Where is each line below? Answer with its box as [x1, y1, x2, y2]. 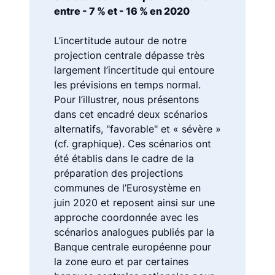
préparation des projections [54, 166, 183, 179]
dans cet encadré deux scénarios [54, 107, 207, 120]
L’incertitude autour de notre [54, 34, 187, 47]
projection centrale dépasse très [54, 48, 204, 61]
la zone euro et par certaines [54, 255, 188, 268]
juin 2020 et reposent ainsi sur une [54, 196, 215, 209]
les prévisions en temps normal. [54, 78, 201, 91]
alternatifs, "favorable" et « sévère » [54, 122, 221, 135]
